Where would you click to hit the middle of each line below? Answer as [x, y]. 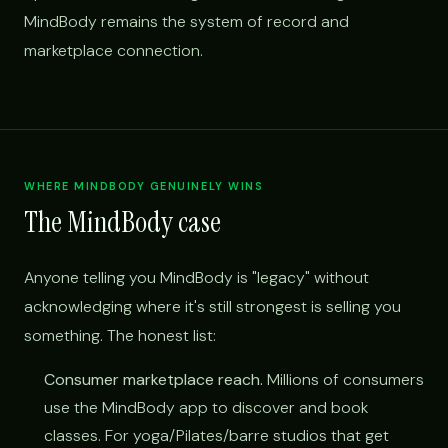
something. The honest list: [120, 335]
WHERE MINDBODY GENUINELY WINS [144, 185]
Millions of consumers [343, 379]
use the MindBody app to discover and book [206, 407]
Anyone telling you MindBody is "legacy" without [196, 277]
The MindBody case [122, 221]
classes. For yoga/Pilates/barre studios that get [216, 435]
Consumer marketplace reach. [153, 379]
